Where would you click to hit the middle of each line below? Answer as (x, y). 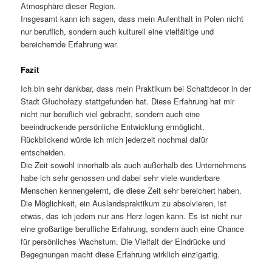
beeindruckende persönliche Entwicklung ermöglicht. (113, 127)
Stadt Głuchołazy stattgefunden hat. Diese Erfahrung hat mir (128, 101)
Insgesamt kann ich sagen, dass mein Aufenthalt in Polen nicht (132, 18)
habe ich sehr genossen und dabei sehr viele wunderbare (121, 178)
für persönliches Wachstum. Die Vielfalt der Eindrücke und (123, 242)
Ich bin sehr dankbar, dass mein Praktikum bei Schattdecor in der (136, 89)
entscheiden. (43, 152)
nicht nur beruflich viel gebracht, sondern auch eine (110, 114)
